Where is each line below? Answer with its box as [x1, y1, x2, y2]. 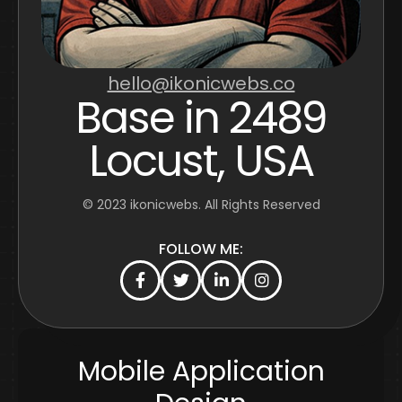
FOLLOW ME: [159, 238, 243, 259]
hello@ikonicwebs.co [107, 70, 295, 96]
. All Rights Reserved [197, 195, 320, 214]
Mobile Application [77, 352, 325, 390]
